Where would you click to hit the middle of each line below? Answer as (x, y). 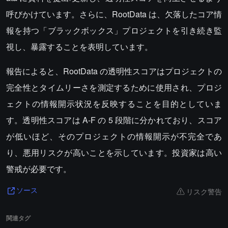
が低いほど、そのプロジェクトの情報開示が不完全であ (114, 136)
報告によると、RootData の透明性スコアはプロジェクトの (114, 71)
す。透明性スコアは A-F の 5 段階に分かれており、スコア (114, 120)
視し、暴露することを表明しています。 (79, 47)
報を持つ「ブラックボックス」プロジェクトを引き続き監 (114, 30)
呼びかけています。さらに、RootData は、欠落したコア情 (114, 14)
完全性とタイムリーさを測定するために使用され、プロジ (114, 87)
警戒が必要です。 (39, 169)
